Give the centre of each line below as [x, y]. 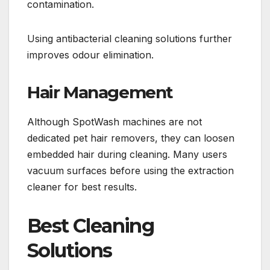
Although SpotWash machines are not [115, 122]
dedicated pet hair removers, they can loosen [131, 138]
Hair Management [100, 93]
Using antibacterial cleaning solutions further [130, 39]
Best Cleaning [91, 226]
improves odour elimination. [90, 55]
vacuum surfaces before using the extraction [130, 171]
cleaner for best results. [82, 187]
